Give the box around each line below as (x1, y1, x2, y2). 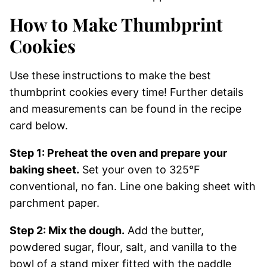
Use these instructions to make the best (10, 69, 211, 82)
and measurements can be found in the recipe (10, 102, 241, 115)
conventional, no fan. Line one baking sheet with (10, 179, 256, 193)
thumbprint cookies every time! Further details (10, 85, 243, 98)
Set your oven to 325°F (79, 163, 200, 176)
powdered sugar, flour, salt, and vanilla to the (10, 240, 237, 253)
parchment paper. (10, 196, 100, 209)
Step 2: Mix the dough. (10, 223, 125, 237)
